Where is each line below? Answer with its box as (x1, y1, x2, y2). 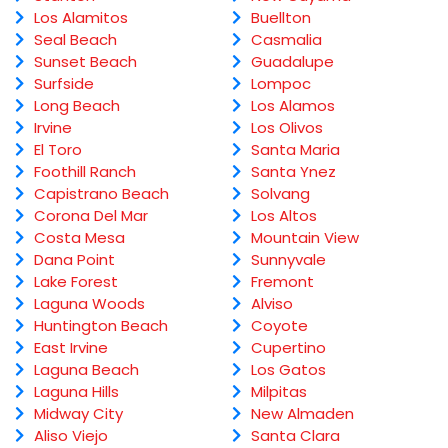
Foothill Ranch (34, 161, 136, 183)
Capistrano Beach (34, 183, 169, 205)
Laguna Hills (34, 381, 119, 403)
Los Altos (250, 205, 317, 227)
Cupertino (250, 337, 326, 359)
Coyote (250, 315, 308, 337)
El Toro (34, 139, 82, 161)
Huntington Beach (34, 315, 168, 337)
